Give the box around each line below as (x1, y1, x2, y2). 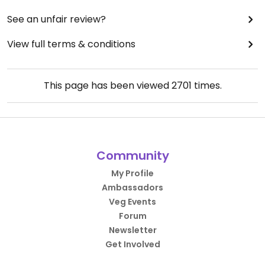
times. (191, 78, 222, 92)
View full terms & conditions (7, 37, 135, 51)
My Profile (111, 167, 154, 179)
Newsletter (108, 224, 157, 236)
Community (96, 147, 169, 164)
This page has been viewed (43, 78, 172, 92)
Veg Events (109, 195, 156, 208)
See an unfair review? (7, 12, 106, 26)
